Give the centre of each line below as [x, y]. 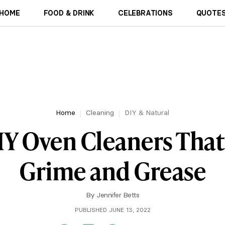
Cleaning [100, 113]
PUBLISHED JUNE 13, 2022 [113, 210]
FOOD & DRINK [69, 13]
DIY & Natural [147, 113]
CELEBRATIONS [145, 13]
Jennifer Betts [118, 195]
